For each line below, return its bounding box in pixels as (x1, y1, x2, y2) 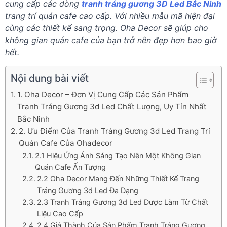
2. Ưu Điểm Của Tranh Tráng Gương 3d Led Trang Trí (19, 126, 211, 136)
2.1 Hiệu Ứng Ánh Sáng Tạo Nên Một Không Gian (34, 151, 201, 160)
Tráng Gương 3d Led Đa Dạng (36, 186, 140, 195)
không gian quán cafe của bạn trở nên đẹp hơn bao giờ (5, 35, 217, 45)
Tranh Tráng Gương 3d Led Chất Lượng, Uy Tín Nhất (17, 102, 207, 111)
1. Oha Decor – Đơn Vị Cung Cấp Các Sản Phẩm (17, 90, 189, 99)
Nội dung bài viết (11, 72, 89, 84)
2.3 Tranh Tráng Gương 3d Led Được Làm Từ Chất (36, 198, 208, 206)
